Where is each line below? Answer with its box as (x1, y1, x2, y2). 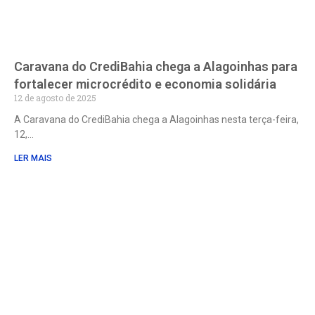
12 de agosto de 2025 (14, 92, 96, 104)
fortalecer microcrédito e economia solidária (14, 77, 276, 92)
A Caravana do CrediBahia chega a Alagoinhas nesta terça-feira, (14, 114, 299, 126)
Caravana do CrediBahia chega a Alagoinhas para (14, 59, 297, 75)
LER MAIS (14, 153, 52, 164)
